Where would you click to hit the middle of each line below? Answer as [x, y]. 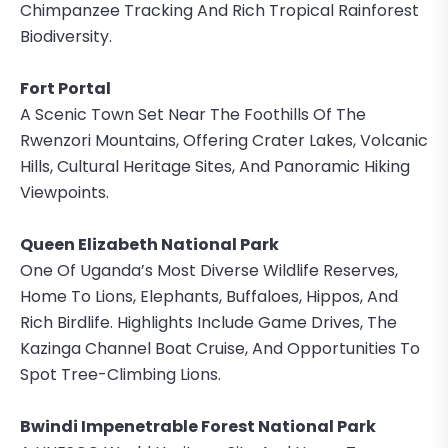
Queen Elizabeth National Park [149, 244]
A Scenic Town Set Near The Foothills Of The [193, 114]
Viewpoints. [64, 192]
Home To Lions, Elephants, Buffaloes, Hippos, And [209, 296]
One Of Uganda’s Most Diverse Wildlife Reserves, [209, 270]
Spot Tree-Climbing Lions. [120, 374]
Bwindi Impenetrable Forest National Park [198, 426]
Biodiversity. [66, 36]
